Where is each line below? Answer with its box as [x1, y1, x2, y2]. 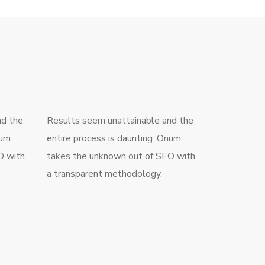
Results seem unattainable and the [46, 114, 193, 127]
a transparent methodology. [46, 167, 162, 180]
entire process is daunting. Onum [46, 131, 181, 145]
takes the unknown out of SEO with [46, 149, 195, 163]
